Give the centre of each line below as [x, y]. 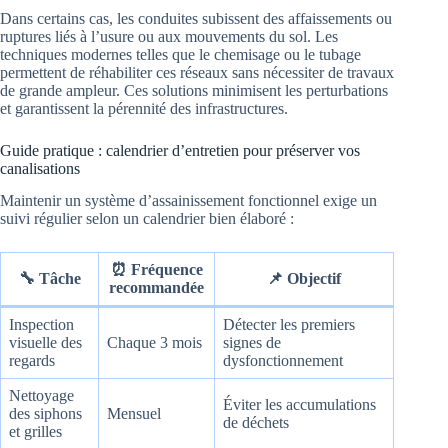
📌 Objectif [304, 279]
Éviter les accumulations [299, 405]
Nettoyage [41, 396]
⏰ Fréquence [156, 270]
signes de [252, 343]
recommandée [156, 288]
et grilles [35, 432]
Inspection [41, 325]
